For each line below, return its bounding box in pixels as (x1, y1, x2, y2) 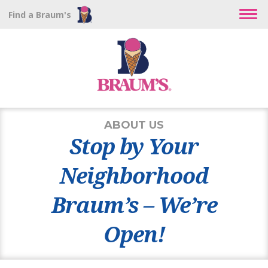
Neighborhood (59, 160, 209, 190)
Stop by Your (69, 131, 199, 161)
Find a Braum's (8, 9, 71, 20)
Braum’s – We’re (51, 190, 217, 220)
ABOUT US (104, 118, 164, 132)
